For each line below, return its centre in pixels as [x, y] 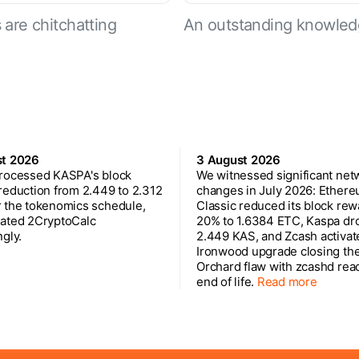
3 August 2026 [238, 159]
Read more [287, 281]
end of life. [227, 281]
